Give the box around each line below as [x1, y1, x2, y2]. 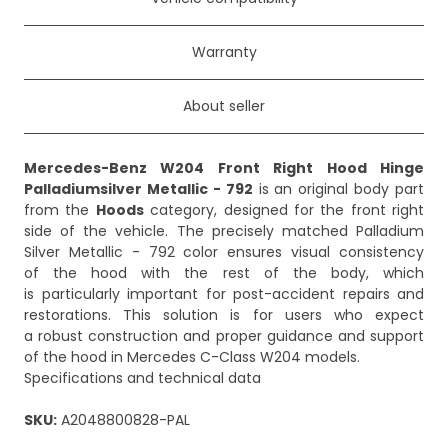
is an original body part [252, 179, 424, 200]
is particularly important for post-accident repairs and [24, 284, 424, 305]
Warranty [191, 42, 257, 63]
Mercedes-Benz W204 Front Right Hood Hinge [24, 158, 424, 179]
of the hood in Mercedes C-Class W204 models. [24, 347, 360, 368]
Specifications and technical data [24, 368, 261, 389]
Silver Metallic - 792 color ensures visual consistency [24, 242, 424, 263]
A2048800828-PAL [57, 410, 190, 431]
